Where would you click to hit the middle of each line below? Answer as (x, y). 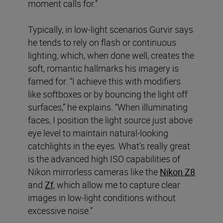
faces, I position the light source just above (110, 120)
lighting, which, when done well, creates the (111, 55)
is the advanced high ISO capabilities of (104, 159)
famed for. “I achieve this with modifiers (104, 81)
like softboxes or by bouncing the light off (108, 94)
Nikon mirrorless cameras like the (94, 171)
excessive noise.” (60, 210)
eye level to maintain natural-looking (98, 133)
